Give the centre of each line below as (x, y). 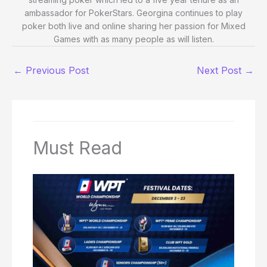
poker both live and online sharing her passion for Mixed (133, 26)
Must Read (77, 148)
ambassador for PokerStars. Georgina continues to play (133, 13)
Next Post (221, 70)
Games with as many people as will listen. (133, 39)
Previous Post (56, 70)
